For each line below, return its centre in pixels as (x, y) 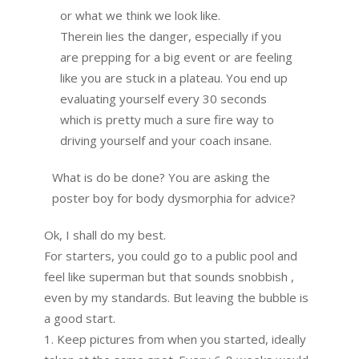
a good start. (80, 318)
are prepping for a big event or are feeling (176, 57)
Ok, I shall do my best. (105, 235)
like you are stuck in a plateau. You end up (174, 78)
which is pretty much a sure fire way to (167, 119)
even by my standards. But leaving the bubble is (176, 297)
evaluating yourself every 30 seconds (163, 99)
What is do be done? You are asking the (161, 177)
